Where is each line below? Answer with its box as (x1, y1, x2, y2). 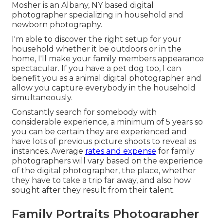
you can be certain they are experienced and (12, 127, 187, 137)
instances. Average (12, 146, 85, 156)
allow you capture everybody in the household (12, 83, 196, 93)
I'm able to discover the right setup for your (12, 35, 182, 44)
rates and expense (85, 146, 156, 156)
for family (156, 146, 195, 156)
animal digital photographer (75, 73, 184, 83)
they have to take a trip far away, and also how (12, 176, 191, 185)
